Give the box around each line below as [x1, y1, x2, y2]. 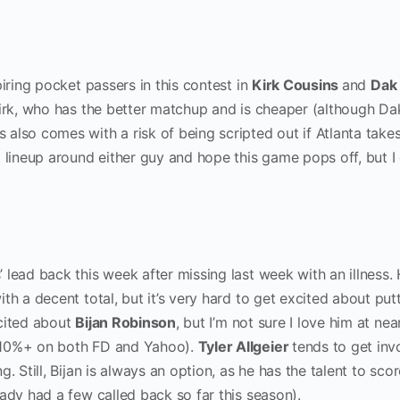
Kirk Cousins [252, 76, 342, 94]
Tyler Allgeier [197, 337, 293, 355]
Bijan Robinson [75, 313, 176, 331]
